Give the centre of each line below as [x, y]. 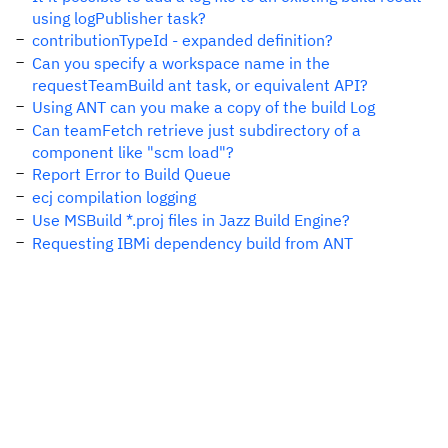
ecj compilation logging [114, 197]
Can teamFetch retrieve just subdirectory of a [196, 130]
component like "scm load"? [133, 152]
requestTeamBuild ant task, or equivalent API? [200, 85]
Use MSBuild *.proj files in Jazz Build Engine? [191, 220]
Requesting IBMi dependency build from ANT [192, 243]
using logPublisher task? [119, 18]
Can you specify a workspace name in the [181, 63]
